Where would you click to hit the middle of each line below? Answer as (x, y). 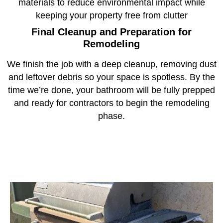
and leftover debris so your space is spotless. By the (111, 77)
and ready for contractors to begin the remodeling (111, 103)
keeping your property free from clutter (111, 16)
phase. (111, 116)
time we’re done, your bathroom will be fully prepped (111, 90)
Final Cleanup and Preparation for (111, 32)
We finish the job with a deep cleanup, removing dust (111, 64)
